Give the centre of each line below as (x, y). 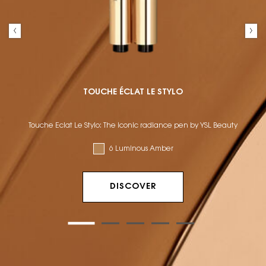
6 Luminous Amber (141, 149)
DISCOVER (133, 187)
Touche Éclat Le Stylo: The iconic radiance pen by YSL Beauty (133, 126)
